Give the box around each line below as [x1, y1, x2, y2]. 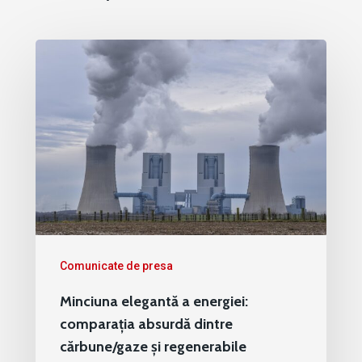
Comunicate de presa [60, 259, 173, 272]
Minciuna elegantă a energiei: [60, 292, 248, 310]
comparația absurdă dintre [60, 314, 233, 333]
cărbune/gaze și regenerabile [60, 337, 246, 356]
